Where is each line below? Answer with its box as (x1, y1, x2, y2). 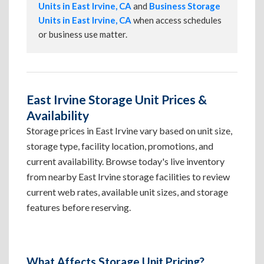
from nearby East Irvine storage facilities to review (27, 171, 230, 182)
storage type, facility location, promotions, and (27, 140, 213, 151)
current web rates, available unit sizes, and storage (27, 186, 228, 197)
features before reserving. (27, 202, 131, 213)
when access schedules (131, 15, 222, 25)
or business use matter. (38, 29, 127, 39)
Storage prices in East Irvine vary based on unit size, (27, 125, 232, 136)
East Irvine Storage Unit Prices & (27, 92, 207, 107)
